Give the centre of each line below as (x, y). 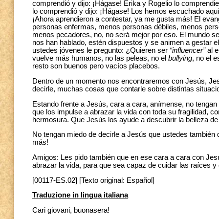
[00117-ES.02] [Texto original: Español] (93, 180)
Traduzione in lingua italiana (80, 195)
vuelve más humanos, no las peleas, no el (100, 58)
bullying (180, 58)
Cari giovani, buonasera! (71, 210)
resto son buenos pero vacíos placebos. (96, 66)
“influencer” (187, 51)
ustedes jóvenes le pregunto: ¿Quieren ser (101, 51)
